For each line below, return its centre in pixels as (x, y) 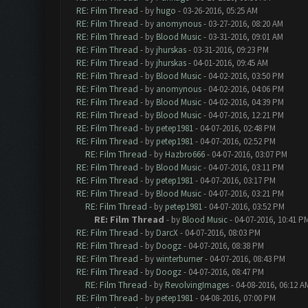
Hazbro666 (185, 154)
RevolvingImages (197, 285)
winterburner (179, 259)
